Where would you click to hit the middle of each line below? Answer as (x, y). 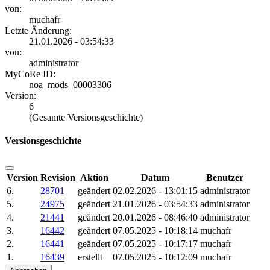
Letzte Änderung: (38, 31)
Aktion (94, 177)
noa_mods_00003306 (70, 85)
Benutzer (225, 177)
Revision (58, 177)
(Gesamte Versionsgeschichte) (86, 118)
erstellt (90, 257)
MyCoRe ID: (30, 74)
